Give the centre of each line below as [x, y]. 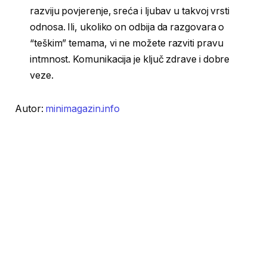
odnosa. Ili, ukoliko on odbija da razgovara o [127, 27]
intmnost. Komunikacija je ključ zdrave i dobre [130, 59]
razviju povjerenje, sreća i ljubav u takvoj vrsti [130, 11]
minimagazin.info [83, 108]
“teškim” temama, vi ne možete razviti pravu [127, 43]
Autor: [30, 108]
